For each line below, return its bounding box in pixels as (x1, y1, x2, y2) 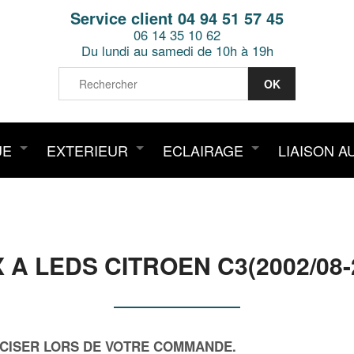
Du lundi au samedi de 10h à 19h (81, 41, 273, 60)
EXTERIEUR (47, 140, 128, 160)
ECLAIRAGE (163, 140, 243, 160)
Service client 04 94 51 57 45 (70, 6, 284, 29)
